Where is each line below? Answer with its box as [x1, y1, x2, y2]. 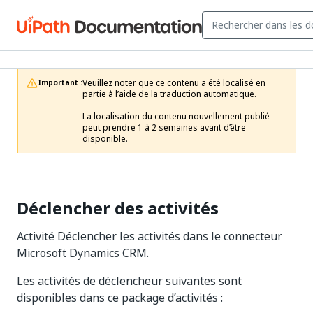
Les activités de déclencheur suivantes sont [17, 272, 242, 289]
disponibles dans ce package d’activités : [17, 289, 223, 306]
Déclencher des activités [17, 196, 219, 221]
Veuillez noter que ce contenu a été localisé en [82, 77, 265, 89]
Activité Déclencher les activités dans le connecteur [17, 228, 282, 245]
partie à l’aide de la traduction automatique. [82, 88, 256, 101]
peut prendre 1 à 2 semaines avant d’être [82, 122, 246, 134]
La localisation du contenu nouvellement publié [82, 110, 270, 123]
